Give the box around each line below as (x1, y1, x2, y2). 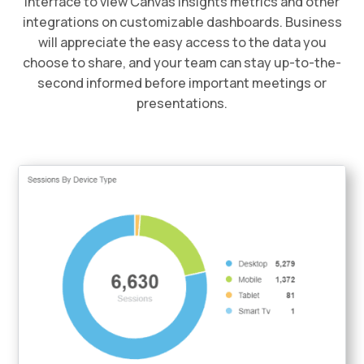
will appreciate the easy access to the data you (37, 32, 327, 51)
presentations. (136, 93, 227, 112)
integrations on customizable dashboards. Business (22, 12, 342, 31)
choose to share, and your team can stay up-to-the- (23, 53, 341, 71)
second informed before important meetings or (37, 73, 327, 92)
